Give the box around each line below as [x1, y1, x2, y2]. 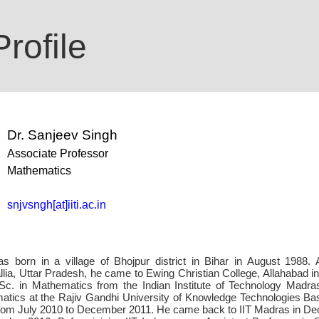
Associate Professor [7, 147, 108, 159]
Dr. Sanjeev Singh [7, 127, 117, 142]
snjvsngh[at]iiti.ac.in [7, 199, 106, 211]
